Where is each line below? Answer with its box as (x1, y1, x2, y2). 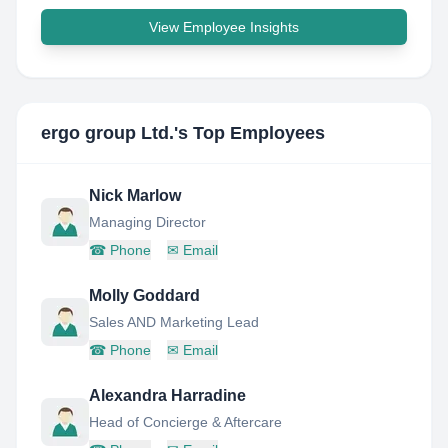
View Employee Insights (149, 19, 299, 35)
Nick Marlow (89, 187, 181, 204)
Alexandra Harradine (89, 387, 246, 404)
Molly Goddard (89, 287, 200, 304)
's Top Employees (174, 123, 325, 143)
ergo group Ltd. (41, 123, 174, 143)
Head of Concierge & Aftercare (89, 414, 282, 430)
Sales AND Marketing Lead (89, 314, 259, 330)
